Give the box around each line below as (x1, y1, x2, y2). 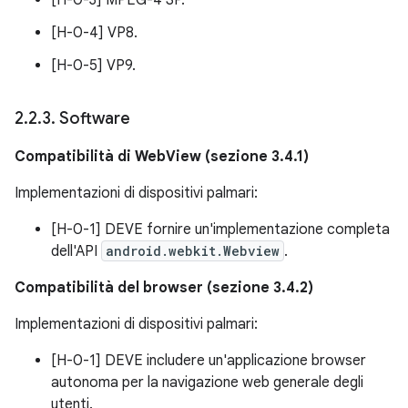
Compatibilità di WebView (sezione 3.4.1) (15, 147, 309, 166)
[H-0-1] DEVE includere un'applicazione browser (51, 351, 366, 370)
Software (56, 107, 134, 128)
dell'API (51, 241, 101, 260)
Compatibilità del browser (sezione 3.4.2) (15, 278, 313, 297)
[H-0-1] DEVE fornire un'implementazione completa (51, 219, 390, 239)
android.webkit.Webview (106, 241, 280, 260)
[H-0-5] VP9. (51, 56, 136, 75)
